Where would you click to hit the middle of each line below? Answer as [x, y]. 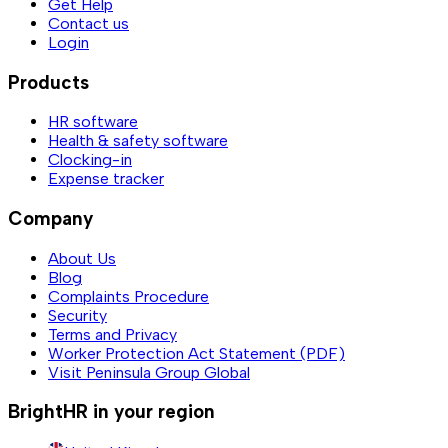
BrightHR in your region [111, 412]
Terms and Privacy [112, 334]
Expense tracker [106, 179]
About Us [82, 258]
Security [77, 315]
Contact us [88, 23]
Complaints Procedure [128, 296]
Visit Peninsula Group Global [149, 372]
